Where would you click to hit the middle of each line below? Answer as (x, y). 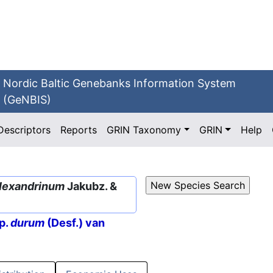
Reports (79, 130)
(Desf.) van (75, 223)
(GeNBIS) (27, 100)
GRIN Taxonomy (144, 130)
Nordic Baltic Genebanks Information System (120, 83)
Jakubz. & (91, 186)
